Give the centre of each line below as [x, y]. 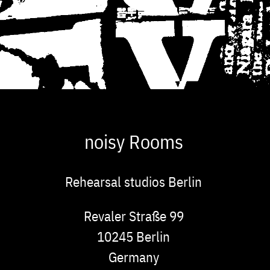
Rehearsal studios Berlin [134, 182]
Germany [133, 257]
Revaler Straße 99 [133, 216]
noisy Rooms [133, 142]
